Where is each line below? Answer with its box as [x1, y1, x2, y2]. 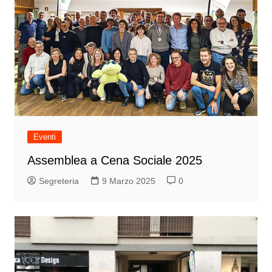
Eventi [33, 132, 56, 142]
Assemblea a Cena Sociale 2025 [27, 154, 202, 168]
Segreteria [38, 176, 79, 186]
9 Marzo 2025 [101, 176, 155, 186]
